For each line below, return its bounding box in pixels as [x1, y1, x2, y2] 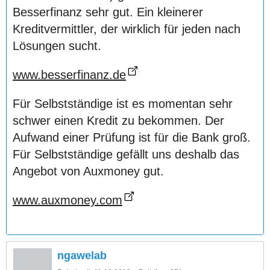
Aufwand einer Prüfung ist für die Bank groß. [13, 131, 251, 145]
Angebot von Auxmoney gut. [13, 165, 164, 178]
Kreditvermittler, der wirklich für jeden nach [13, 22, 240, 36]
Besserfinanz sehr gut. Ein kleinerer [13, 5, 203, 19]
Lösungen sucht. [13, 39, 101, 53]
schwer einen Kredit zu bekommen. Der [13, 114, 224, 128]
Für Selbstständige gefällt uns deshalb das [13, 148, 239, 162]
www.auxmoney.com [13, 193, 122, 207]
